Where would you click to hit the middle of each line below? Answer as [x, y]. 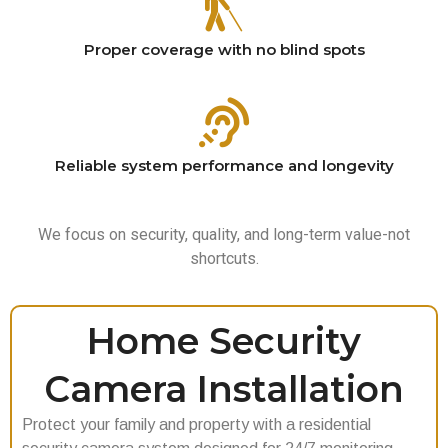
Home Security [224, 340]
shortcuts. [224, 258]
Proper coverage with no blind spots [224, 49]
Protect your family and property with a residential [196, 424]
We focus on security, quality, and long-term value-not [224, 234]
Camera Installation [224, 388]
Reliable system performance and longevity [224, 165]
